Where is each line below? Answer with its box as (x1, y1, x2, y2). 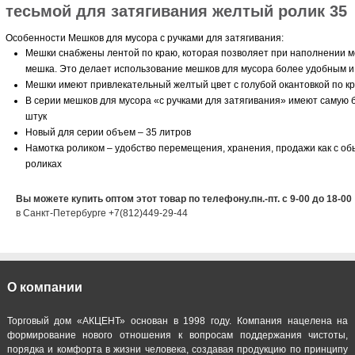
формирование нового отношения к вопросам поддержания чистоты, (6, 329, 349, 341)
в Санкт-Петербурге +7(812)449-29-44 (15, 207, 188, 219)
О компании (6, 280, 82, 294)
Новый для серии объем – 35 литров (25, 126, 191, 138)
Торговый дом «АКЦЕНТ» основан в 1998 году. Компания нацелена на (6, 315, 349, 326)
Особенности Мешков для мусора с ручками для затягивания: (5, 32, 284, 44)
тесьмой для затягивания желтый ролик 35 (5, 2, 347, 20)
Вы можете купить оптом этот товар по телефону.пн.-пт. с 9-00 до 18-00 (15, 193, 352, 204)
